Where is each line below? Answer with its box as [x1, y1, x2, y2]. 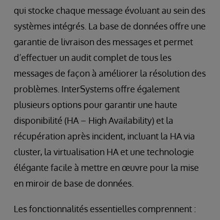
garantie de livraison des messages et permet [14, 36, 193, 48]
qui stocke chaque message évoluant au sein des [14, 5, 205, 16]
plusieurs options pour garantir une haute [14, 99, 177, 110]
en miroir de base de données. [14, 178, 134, 189]
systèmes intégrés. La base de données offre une [14, 21, 206, 32]
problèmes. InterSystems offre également [14, 83, 180, 95]
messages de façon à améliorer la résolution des [14, 68, 206, 79]
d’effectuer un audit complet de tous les [14, 52, 171, 63]
